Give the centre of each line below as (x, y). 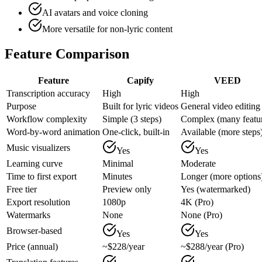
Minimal (118, 163)
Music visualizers (38, 147)
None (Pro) (201, 215)
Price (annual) (32, 246)
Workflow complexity (47, 119)
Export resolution (38, 202)
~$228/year (123, 246)
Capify (140, 80)
